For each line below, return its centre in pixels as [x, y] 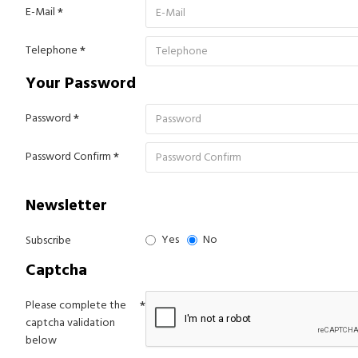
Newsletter [66, 205]
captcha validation [70, 323]
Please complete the [76, 305]
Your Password [81, 83]
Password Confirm [68, 157]
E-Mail [40, 12]
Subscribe [48, 241]
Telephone [52, 50]
